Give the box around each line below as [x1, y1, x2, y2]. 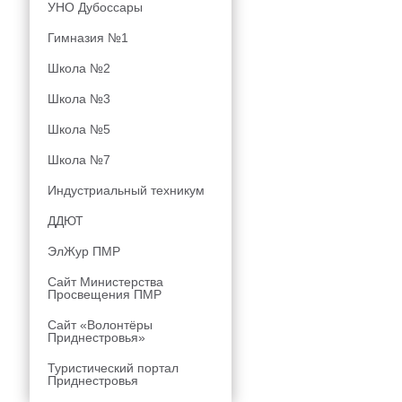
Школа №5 [48, 122, 110, 136]
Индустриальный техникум [48, 183, 205, 197]
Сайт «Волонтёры [48, 318, 153, 332]
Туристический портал [48, 361, 179, 375]
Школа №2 [48, 61, 110, 75]
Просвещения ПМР [48, 287, 162, 301]
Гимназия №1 [48, 31, 128, 45]
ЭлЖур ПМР [48, 244, 120, 258]
